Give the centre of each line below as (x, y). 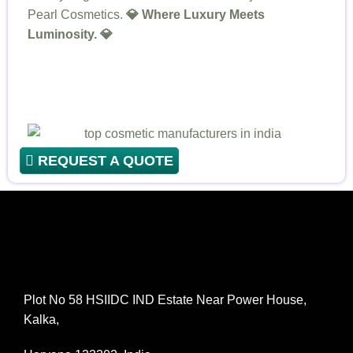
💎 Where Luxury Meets (195, 15)
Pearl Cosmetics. (77, 15)
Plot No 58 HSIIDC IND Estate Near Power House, (165, 300)
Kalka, (41, 320)
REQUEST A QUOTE (104, 161)
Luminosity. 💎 (70, 34)
